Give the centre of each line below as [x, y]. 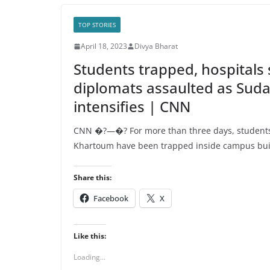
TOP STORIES [97, 25]
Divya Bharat [156, 46]
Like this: [90, 236]
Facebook [111, 198]
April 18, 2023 [104, 46]
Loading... [89, 257]
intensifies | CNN [132, 106]
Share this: [93, 177]
